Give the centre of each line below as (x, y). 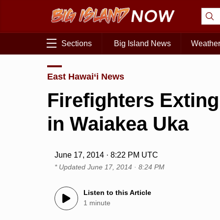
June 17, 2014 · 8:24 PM (126, 167)
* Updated (71, 167)
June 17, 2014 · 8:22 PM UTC (107, 155)
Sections (77, 44)
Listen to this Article (118, 193)
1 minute (97, 203)
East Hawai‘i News (86, 76)
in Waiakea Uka (118, 124)
